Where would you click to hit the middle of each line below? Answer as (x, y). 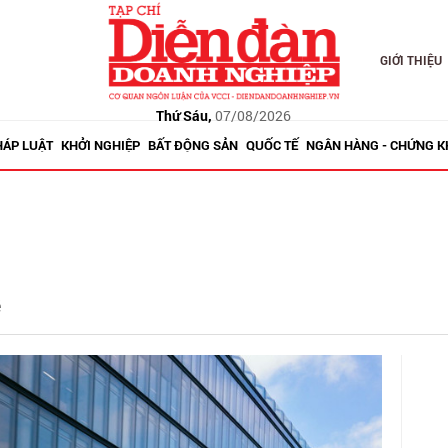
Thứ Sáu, (184, 115)
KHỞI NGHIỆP (100, 145)
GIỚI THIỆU (410, 60)
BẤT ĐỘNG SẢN (192, 145)
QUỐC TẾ (271, 145)
